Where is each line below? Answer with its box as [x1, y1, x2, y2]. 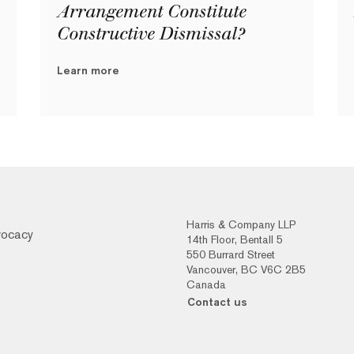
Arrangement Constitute [55, 2, 246, 22]
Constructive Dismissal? [55, 24, 249, 44]
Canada [186, 278, 226, 291]
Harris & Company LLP [186, 218, 296, 231]
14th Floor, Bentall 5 [186, 233, 283, 246]
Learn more [56, 64, 119, 77]
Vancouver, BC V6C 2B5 [186, 263, 306, 276]
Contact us [186, 296, 247, 309]
